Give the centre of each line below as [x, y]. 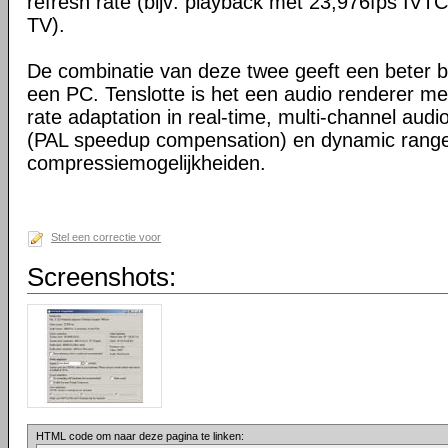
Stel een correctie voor [106, 237]
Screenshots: [101, 277]
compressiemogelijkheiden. [146, 163]
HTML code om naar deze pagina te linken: [140, 436]
